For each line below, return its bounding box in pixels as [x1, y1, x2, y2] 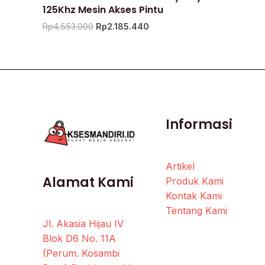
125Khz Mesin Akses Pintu [43, 2, 163, 17]
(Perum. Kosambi [43, 247, 119, 260]
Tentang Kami [166, 204, 228, 216]
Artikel [166, 160, 195, 172]
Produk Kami [166, 174, 224, 187]
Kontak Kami [166, 189, 222, 202]
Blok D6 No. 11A [43, 232, 116, 245]
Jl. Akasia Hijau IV [43, 218, 124, 230]
